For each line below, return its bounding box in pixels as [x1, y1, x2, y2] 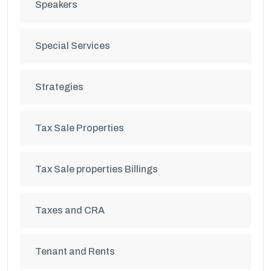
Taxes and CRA [35, 205, 105, 215]
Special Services [35, 41, 110, 51]
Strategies [35, 82, 83, 92]
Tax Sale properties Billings [35, 164, 158, 174]
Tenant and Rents [35, 246, 115, 256]
